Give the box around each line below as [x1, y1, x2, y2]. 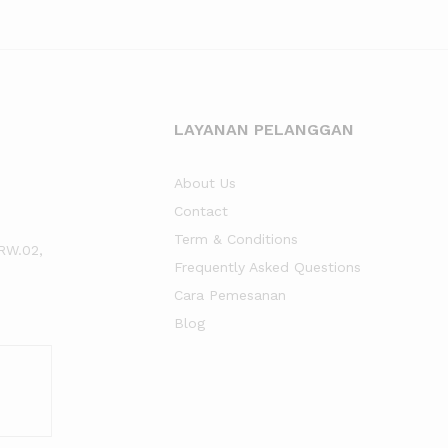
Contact [174, 203, 228, 219]
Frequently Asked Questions [174, 259, 361, 275]
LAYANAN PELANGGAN [174, 120, 354, 139]
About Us [174, 175, 236, 191]
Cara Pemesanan [174, 287, 286, 303]
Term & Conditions [174, 231, 298, 247]
